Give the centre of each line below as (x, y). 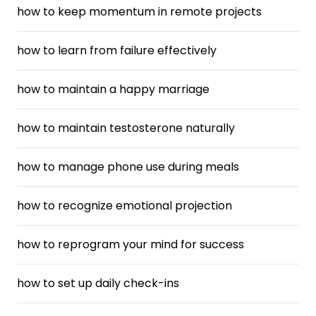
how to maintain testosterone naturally (126, 128)
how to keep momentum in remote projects (139, 12)
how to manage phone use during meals (128, 167)
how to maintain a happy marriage (113, 89)
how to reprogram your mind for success (130, 244)
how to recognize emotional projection (124, 206)
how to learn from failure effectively (117, 50)
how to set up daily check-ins (98, 283)
